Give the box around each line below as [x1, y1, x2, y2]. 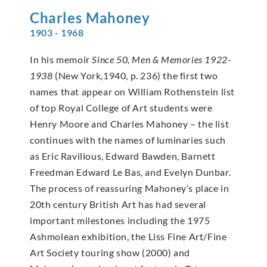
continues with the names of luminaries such [30, 133, 226, 145]
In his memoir [30, 53, 92, 65]
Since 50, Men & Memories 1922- [92, 53, 231, 65]
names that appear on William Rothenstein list [30, 85, 235, 97]
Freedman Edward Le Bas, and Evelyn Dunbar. [30, 166, 231, 178]
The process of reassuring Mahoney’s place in [30, 182, 229, 194]
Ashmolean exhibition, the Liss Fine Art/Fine [30, 230, 227, 242]
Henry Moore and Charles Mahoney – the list [30, 117, 229, 129]
